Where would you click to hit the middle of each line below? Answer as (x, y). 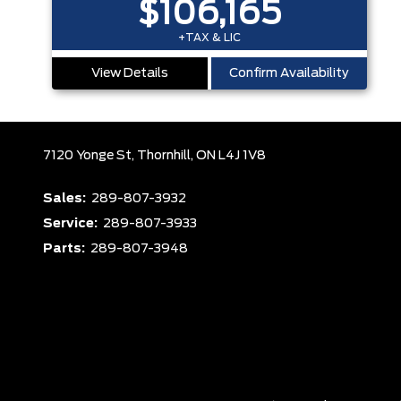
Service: (72, 224)
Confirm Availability (289, 73)
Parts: (65, 249)
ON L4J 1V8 (231, 156)
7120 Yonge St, (90, 156)
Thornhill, (166, 156)
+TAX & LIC (209, 37)
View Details (130, 73)
